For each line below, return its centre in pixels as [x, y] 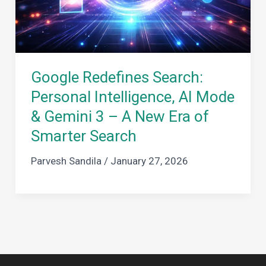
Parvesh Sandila [67, 161]
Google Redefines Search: [117, 77]
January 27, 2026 [149, 161]
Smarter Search [83, 136]
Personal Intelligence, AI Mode [132, 97]
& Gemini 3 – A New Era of [120, 117]
